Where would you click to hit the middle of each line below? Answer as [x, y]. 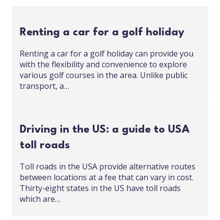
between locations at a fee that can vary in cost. [107, 178]
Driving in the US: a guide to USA [105, 130]
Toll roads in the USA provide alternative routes [108, 167]
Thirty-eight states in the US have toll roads [100, 188]
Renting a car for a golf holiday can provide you [107, 54]
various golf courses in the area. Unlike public [104, 75]
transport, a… [44, 86]
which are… [40, 199]
